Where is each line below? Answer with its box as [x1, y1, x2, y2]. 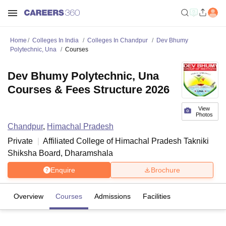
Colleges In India [32, 37, 79, 44]
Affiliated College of [43, 137, 115, 145]
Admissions [94, 192, 131, 200]
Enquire [50, 165, 75, 174]
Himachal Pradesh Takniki [115, 137, 209, 145]
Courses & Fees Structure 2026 [8, 83, 169, 96]
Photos [195, 111, 213, 118]
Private [8, 137, 33, 145]
